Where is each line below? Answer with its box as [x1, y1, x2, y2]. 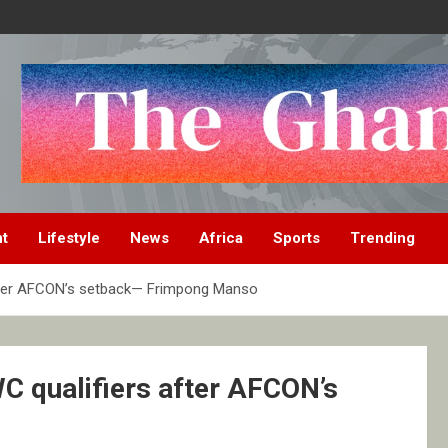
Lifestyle [38, 229, 100, 248]
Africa [199, 229, 243, 248]
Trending [350, 229, 415, 248]
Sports [273, 229, 320, 248]
